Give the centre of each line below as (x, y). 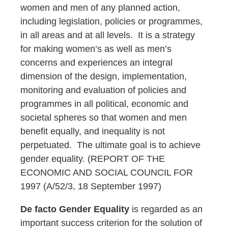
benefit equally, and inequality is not (93, 131)
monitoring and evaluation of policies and (103, 90)
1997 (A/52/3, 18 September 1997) (91, 186)
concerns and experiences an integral (96, 62)
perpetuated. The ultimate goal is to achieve (110, 145)
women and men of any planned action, (100, 7)
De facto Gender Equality (75, 209)
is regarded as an (166, 209)
